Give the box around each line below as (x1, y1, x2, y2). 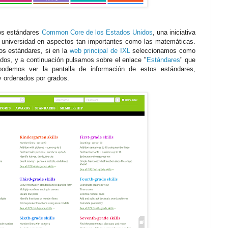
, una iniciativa (152, 28, 196, 37)
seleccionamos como (130, 47, 196, 55)
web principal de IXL (69, 47, 130, 55)
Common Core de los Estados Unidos (41, 28, 153, 37)
